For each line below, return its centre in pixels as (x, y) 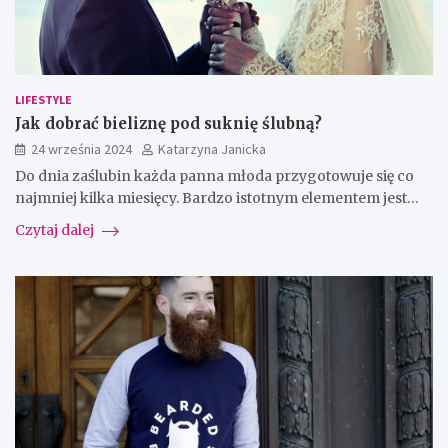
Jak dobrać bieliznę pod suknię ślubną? (168, 123)
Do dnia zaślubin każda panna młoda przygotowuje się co (214, 175)
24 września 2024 (81, 148)
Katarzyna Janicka (212, 148)
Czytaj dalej (56, 229)
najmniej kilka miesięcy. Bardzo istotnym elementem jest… (217, 197)
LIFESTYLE (43, 99)
